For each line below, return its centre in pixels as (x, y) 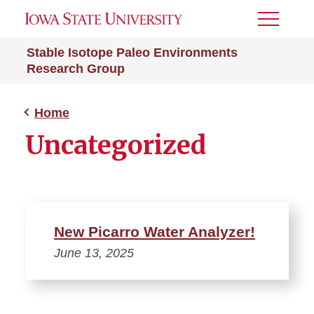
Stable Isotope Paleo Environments (132, 53)
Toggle (277, 23)
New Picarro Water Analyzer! (155, 232)
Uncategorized (116, 145)
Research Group (76, 69)
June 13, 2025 (94, 253)
